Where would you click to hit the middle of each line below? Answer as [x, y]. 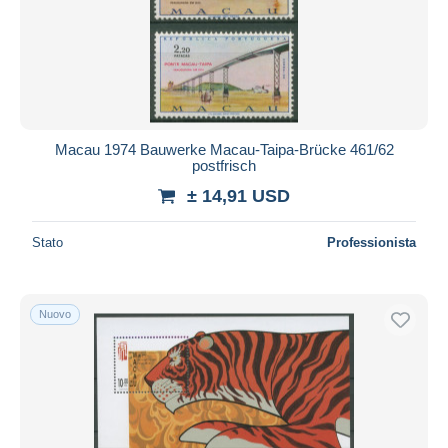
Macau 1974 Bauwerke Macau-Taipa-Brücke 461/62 [224, 149]
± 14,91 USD [238, 195]
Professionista [371, 242]
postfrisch [224, 165]
